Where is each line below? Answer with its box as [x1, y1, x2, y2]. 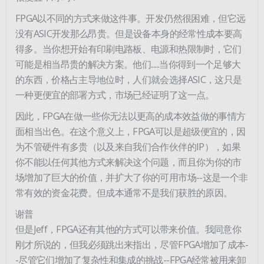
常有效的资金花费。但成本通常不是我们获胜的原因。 [15, 185, 233, 199]
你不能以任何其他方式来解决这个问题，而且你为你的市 [15, 154, 242, 169]
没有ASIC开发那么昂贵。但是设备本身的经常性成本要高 [15, 26, 242, 40]
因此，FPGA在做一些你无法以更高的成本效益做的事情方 [15, 108, 246, 123]
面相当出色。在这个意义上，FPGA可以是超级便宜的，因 [15, 124, 246, 138]
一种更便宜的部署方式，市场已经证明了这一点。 [15, 87, 214, 101]
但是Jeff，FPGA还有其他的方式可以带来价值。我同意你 [15, 222, 241, 236]
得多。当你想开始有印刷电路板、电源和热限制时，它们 [15, 41, 242, 55]
